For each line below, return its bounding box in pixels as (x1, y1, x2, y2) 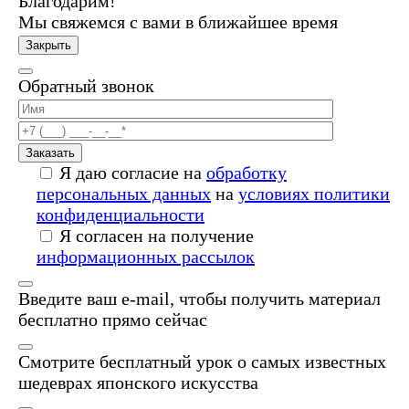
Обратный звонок (18, 76, 154, 97)
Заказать (26, 146, 75, 161)
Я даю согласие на (59, 163, 206, 184)
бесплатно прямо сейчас (18, 309, 207, 330)
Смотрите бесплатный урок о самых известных (18, 351, 386, 372)
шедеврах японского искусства (18, 372, 258, 393)
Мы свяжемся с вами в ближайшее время (18, 12, 338, 33)
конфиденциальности (37, 204, 204, 225)
